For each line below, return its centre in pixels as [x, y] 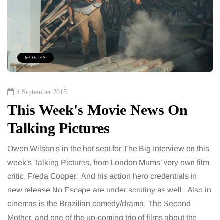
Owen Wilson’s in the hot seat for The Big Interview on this [108, 149]
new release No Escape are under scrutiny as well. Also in [109, 190]
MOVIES [35, 58]
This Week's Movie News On [97, 110]
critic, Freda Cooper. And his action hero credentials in [102, 176]
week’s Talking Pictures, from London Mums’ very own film [108, 163]
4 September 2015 [41, 92]
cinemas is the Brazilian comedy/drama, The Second [99, 204]
